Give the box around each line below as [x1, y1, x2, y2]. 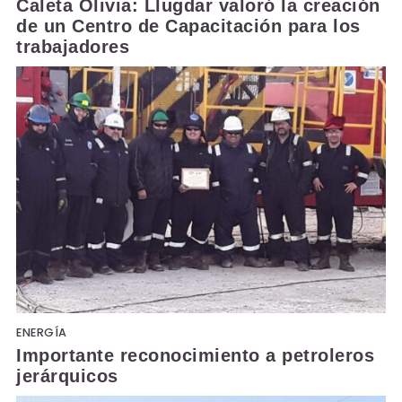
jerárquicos [16, 366, 118, 387]
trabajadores [16, 36, 129, 57]
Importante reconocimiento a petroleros [16, 345, 374, 366]
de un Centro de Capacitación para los [16, 15, 361, 36]
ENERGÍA [16, 325, 67, 341]
